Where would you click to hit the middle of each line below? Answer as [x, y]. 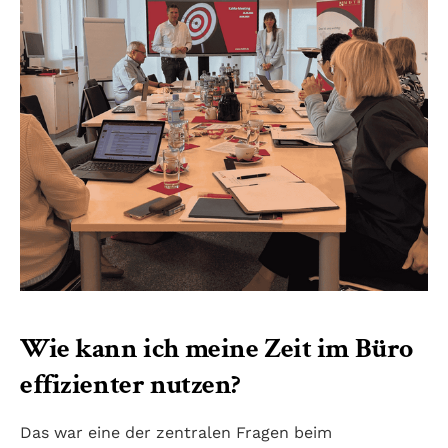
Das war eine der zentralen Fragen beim [176, 433]
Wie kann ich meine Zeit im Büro [216, 349]
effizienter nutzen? [131, 385]
